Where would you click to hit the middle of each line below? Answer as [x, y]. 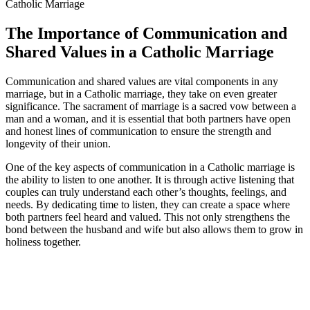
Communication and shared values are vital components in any [142, 81]
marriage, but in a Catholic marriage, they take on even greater [141, 93]
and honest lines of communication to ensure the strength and [138, 131]
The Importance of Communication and [146, 33]
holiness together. [43, 241]
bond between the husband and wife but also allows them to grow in [154, 229]
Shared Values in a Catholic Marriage [140, 52]
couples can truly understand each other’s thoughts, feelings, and [146, 192]
